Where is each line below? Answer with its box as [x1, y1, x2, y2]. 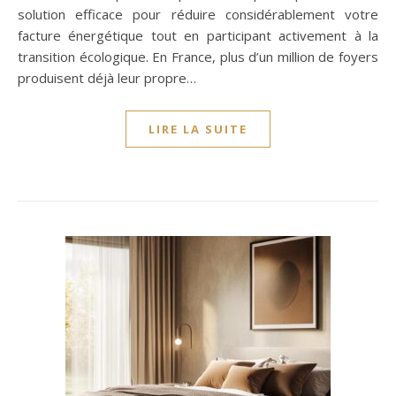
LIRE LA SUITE [148, 121, 247, 137]
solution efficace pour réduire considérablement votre [18, 5, 378, 23]
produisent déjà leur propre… [18, 69, 196, 87]
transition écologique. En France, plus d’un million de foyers [18, 48, 378, 65]
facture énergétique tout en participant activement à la [18, 27, 378, 44]
